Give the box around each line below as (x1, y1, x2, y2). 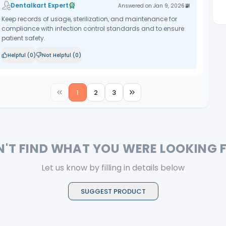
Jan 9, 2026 (153, 2, 185, 10)
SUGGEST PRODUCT (80, 186, 146, 196)
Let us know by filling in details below (41, 162, 185, 174)
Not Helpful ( (41, 51, 75, 59)
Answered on (118, 2, 154, 10)
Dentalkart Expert (10, 1, 69, 10)
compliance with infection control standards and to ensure (1, 24, 184, 33)
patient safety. (1, 34, 45, 42)
